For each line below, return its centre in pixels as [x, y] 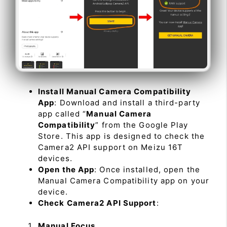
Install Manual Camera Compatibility [115, 92]
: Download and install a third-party [127, 103]
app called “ [62, 114]
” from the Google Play [142, 125]
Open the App [66, 170]
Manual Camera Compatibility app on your [124, 181]
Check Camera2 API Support [97, 203]
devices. [55, 159]
